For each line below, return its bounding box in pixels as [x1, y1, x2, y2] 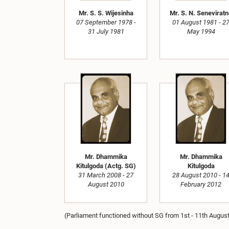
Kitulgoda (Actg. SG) [76, 162, 136, 170]
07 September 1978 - [76, 18, 136, 27]
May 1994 [187, 28, 215, 36]
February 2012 [180, 180, 221, 189]
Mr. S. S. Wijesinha [78, 9, 133, 17]
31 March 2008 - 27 [78, 171, 133, 179]
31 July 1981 [87, 28, 124, 36]
